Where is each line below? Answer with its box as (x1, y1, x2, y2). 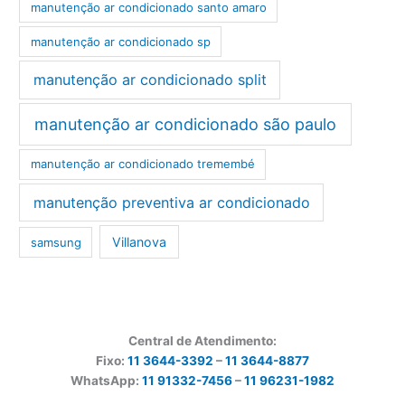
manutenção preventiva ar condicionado (33, 193, 310, 212)
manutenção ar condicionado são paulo (34, 114, 337, 134)
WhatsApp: (71, 373, 142, 389)
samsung (30, 234, 81, 250)
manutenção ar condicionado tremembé (30, 156, 255, 172)
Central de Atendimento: (128, 334, 277, 349)
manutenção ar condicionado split (33, 71, 267, 89)
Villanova (112, 233, 167, 250)
